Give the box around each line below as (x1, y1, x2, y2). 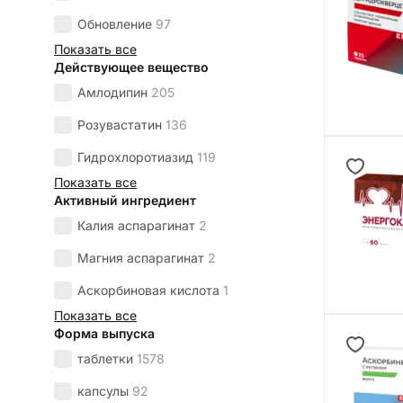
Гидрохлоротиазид (77, 149, 193, 166)
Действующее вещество (54, 59, 209, 76)
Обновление (77, 16, 152, 32)
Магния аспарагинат (77, 250, 204, 266)
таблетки (77, 351, 133, 367)
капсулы (77, 383, 129, 399)
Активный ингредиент (54, 193, 196, 209)
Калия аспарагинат (77, 218, 195, 234)
